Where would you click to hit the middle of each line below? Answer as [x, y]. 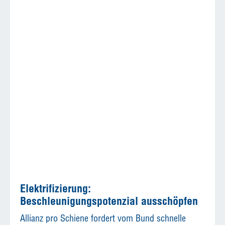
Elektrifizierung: [55, 188]
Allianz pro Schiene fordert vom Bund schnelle [103, 218]
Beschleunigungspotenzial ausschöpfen [109, 201]
